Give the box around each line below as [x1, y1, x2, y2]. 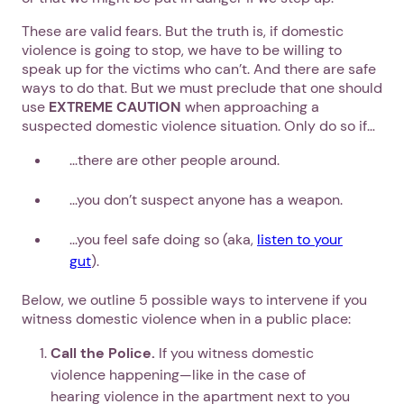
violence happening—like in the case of [50, 364, 306, 384]
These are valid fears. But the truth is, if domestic [22, 21, 344, 41]
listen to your [257, 229, 343, 249]
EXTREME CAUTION [49, 96, 181, 116]
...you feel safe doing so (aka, [69, 229, 257, 249]
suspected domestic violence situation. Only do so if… [22, 115, 375, 135]
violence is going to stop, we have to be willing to [22, 40, 342, 60]
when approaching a [181, 96, 319, 116]
